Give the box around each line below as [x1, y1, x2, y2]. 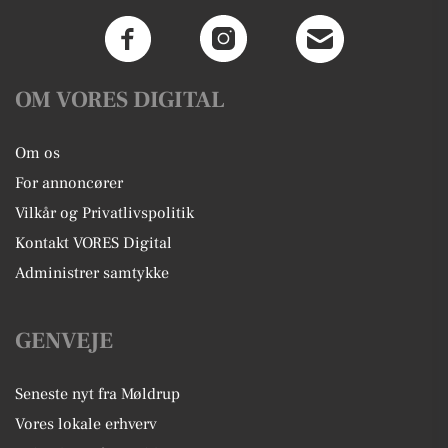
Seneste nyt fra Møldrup [15, 384, 180, 405]
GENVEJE [15, 326, 113, 357]
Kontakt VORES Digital [15, 233, 172, 254]
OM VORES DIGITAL [15, 85, 225, 116]
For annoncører [15, 173, 123, 194]
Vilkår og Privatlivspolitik [15, 203, 194, 224]
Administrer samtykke [15, 263, 169, 284]
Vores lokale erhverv [15, 414, 157, 435]
